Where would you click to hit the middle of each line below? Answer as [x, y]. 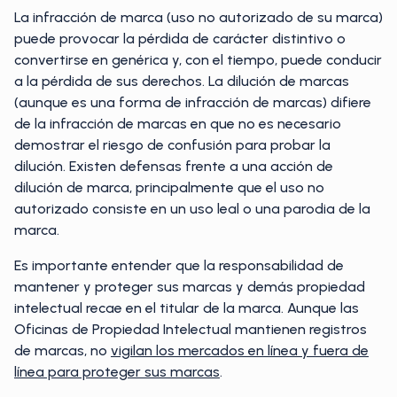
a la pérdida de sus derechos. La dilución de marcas [182, 81]
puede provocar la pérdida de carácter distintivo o [180, 39]
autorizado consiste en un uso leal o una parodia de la [192, 209]
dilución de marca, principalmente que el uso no [169, 187]
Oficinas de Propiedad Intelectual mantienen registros [191, 329]
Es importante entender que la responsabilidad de [179, 265]
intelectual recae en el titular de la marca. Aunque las [187, 308]
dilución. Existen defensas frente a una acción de [174, 166]
